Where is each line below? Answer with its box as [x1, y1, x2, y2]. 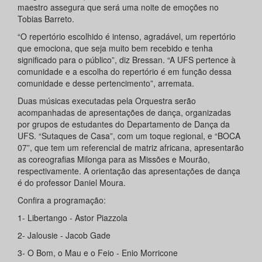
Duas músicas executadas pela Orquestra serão [18, 94, 196, 106]
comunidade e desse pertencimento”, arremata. [18, 77, 194, 89]
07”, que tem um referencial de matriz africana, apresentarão [18, 141, 244, 153]
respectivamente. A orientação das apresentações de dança [18, 164, 240, 177]
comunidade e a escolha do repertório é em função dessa [18, 65, 232, 77]
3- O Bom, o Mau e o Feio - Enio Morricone [18, 246, 178, 258]
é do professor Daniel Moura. [18, 176, 126, 188]
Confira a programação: [18, 194, 106, 206]
